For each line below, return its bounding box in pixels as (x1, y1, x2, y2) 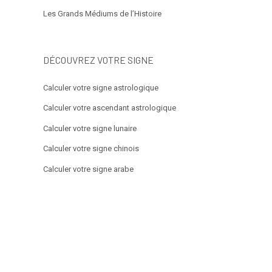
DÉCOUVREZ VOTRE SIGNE (43, 53, 154, 66)
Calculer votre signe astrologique (43, 83, 158, 92)
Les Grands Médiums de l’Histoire (43, 9, 161, 19)
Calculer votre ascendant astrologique (43, 103, 176, 113)
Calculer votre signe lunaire (43, 123, 137, 133)
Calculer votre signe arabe (43, 165, 134, 174)
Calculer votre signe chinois (43, 144, 139, 154)
